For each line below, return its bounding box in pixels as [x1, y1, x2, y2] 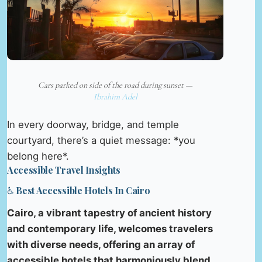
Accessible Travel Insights [7, 164, 120, 177]
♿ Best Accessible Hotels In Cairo [7, 184, 150, 196]
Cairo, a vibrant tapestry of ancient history [7, 206, 212, 219]
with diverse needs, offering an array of [7, 238, 195, 250]
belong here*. [7, 150, 69, 163]
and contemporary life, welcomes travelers [7, 222, 213, 235]
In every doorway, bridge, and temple [7, 119, 179, 131]
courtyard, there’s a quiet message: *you [7, 135, 195, 147]
